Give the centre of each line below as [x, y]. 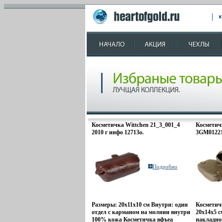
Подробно [165, 166]
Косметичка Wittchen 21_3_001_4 [136, 125]
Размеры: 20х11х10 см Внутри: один [140, 205]
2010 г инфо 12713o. [118, 132]
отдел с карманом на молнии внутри [141, 212]
